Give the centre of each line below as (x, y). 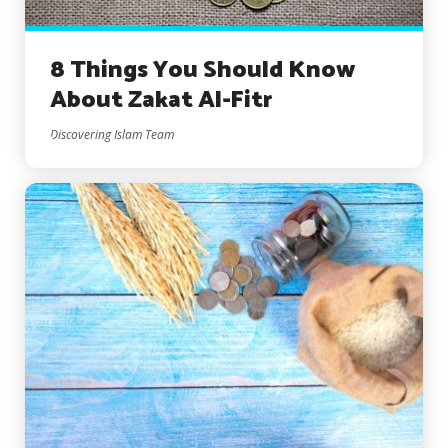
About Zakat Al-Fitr (161, 101)
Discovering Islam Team (112, 135)
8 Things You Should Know (202, 71)
